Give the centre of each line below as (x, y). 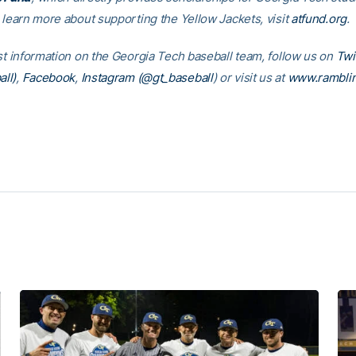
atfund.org (318, 19)
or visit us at (252, 77)
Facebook (48, 77)
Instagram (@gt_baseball (147, 77)
